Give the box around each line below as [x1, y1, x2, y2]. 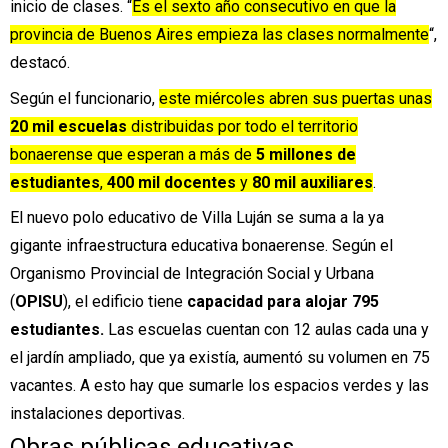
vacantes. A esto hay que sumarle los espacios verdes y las [10, 375, 429, 395]
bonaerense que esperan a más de [10, 144, 256, 164]
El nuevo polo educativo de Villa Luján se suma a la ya [10, 207, 384, 227]
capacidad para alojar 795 [187, 291, 379, 311]
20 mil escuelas [10, 116, 131, 136]
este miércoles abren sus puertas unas [159, 88, 432, 108]
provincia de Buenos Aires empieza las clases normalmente [10, 25, 429, 45]
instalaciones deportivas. [10, 403, 185, 423]
